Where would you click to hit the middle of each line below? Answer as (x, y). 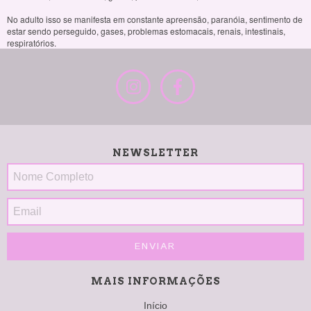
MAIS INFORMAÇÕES (155, 281)
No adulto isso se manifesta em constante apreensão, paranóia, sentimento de (155, 19)
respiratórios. (32, 43)
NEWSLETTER (155, 153)
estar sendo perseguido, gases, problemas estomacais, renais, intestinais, (146, 31)
